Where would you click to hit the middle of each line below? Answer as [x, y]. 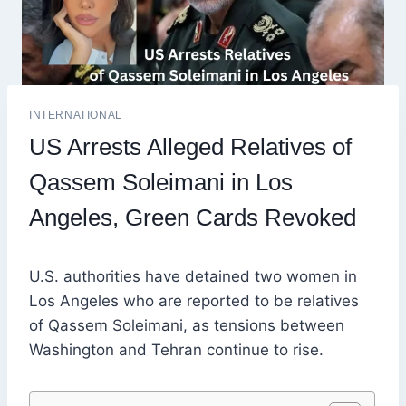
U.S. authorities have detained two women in [193, 277]
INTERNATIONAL [76, 116]
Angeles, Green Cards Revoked [193, 218]
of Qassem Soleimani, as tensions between [187, 326]
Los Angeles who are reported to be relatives [194, 301]
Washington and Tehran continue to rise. [176, 350]
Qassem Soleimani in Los [161, 183]
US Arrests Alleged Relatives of [190, 147]
